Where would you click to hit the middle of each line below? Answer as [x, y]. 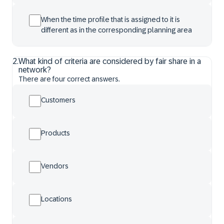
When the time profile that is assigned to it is [110, 19]
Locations [56, 199]
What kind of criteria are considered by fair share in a [110, 61]
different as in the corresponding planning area [116, 30]
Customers [58, 100]
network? [35, 70]
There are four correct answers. [69, 79]
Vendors [55, 166]
